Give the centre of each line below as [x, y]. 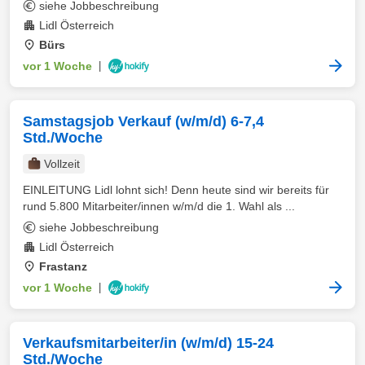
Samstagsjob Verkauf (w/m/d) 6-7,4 [143, 121]
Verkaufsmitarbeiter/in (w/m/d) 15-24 [148, 343]
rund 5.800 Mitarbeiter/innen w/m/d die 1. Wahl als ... [159, 206]
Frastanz [63, 266]
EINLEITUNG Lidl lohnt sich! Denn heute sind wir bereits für [176, 190]
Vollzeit [62, 164]
